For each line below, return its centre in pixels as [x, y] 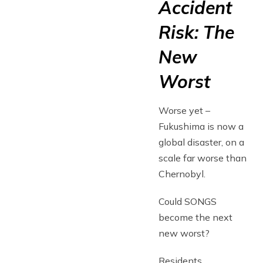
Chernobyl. [182, 174]
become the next [195, 217]
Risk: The [196, 32]
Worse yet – [184, 110]
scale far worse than [203, 158]
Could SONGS [188, 201]
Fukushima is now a [201, 126]
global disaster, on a [201, 142]
